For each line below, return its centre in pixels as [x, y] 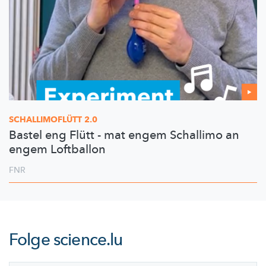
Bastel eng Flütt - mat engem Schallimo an [124, 135]
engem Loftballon [57, 149]
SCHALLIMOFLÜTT [45, 119]
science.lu [88, 240]
